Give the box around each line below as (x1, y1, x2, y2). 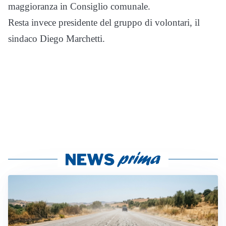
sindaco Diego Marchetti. (8, 33, 105, 44)
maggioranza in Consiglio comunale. (8, 1, 150, 12)
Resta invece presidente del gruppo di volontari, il (8, 17, 200, 28)
